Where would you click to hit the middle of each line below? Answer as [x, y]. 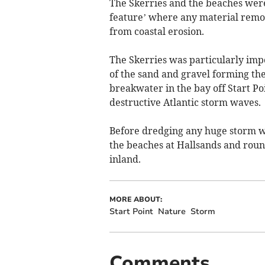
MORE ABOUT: [135, 200]
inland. [125, 159]
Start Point [131, 212]
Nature [172, 212]
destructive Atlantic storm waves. [185, 103]
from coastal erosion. [156, 32]
